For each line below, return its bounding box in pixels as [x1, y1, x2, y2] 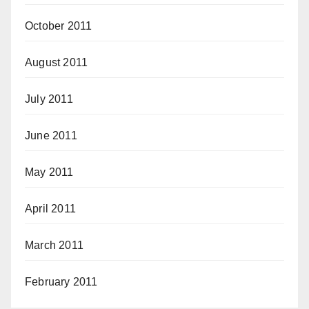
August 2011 [25, 57, 88, 69]
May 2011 [25, 166, 74, 179]
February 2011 [25, 276, 98, 288]
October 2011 [25, 20, 92, 32]
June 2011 [25, 130, 77, 142]
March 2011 [25, 239, 83, 252]
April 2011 [25, 203, 76, 215]
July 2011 [25, 93, 73, 106]
